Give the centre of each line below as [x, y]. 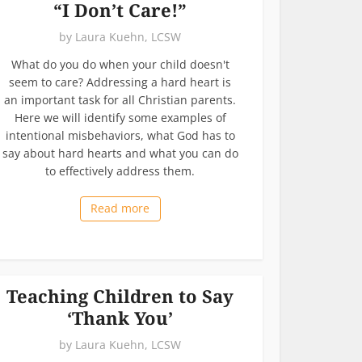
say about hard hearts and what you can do [120, 153]
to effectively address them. [120, 170]
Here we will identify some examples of [120, 117]
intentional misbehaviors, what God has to [120, 135]
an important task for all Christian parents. [120, 99]
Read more [120, 208]
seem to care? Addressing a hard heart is [120, 82]
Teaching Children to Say [120, 295]
